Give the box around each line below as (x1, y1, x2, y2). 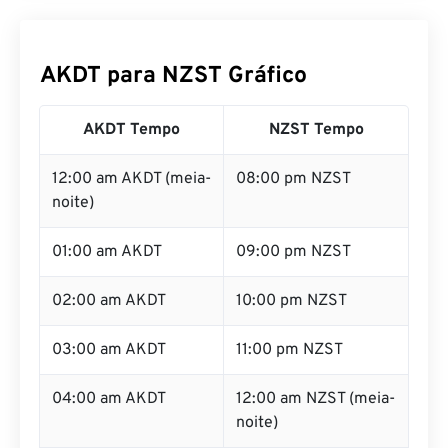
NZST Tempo (268, 120, 364, 140)
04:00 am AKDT (52, 389, 166, 409)
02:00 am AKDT (52, 291, 166, 311)
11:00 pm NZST (236, 340, 343, 360)
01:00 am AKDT (52, 242, 162, 262)
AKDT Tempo (83, 120, 180, 140)
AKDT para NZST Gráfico (40, 62, 307, 91)
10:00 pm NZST (236, 291, 347, 311)
